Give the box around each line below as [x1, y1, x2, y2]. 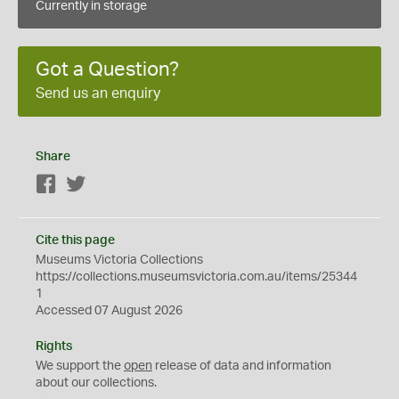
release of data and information [152, 359, 331, 372]
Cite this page [36, 233, 115, 247]
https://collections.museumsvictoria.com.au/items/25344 [36, 270, 357, 283]
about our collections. [36, 376, 157, 389]
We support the [36, 359, 124, 372]
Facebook [57, 178, 113, 191]
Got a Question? [36, 59, 179, 79]
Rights [36, 339, 72, 353]
